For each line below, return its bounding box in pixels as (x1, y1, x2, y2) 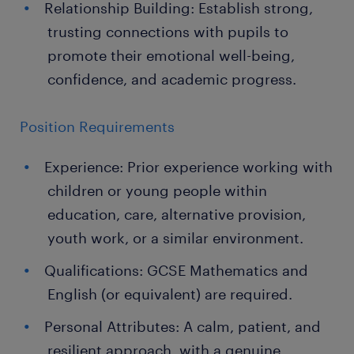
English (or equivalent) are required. (47, 285, 292, 303)
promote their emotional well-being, (47, 47, 295, 64)
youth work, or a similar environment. (47, 229, 303, 247)
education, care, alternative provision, (47, 205, 306, 223)
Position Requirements (20, 118, 175, 135)
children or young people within (47, 182, 267, 199)
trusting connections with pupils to (47, 23, 288, 40)
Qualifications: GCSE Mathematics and (44, 262, 308, 279)
